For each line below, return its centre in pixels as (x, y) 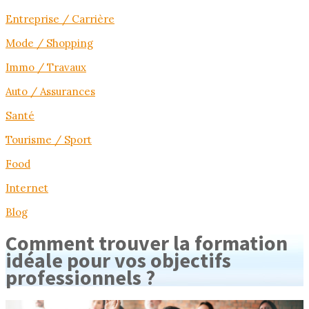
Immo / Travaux (46, 67)
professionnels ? (80, 278)
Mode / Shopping (49, 43)
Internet (27, 188)
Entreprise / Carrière (60, 19)
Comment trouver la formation (147, 243)
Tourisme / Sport (49, 140)
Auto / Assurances (50, 91)
